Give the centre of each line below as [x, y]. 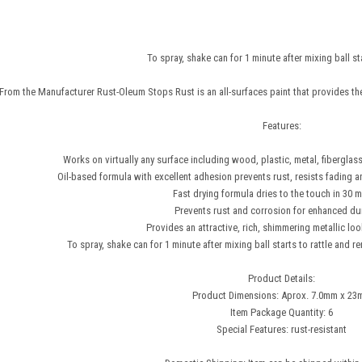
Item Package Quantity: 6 [282, 313]
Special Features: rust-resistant [282, 330]
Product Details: [282, 279]
